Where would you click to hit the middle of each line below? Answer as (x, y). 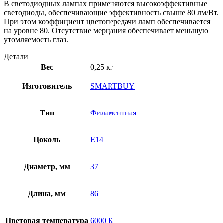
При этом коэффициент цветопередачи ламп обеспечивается (107, 22)
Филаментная (113, 113)
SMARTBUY (112, 86)
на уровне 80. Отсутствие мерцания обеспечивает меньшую (106, 31)
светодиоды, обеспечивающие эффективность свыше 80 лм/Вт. (111, 13)
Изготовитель (47, 86)
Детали (16, 57)
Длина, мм (47, 194)
